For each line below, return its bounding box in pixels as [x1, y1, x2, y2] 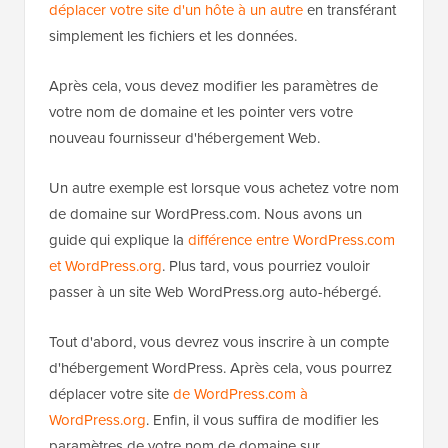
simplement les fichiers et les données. [49, 24, 297, 46]
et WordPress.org [49, 254, 162, 276]
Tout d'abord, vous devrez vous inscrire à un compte [49, 330, 389, 352]
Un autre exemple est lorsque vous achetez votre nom [49, 176, 399, 198]
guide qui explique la [49, 228, 188, 250]
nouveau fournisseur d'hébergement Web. [49, 126, 320, 148]
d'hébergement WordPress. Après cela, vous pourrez [49, 356, 392, 378]
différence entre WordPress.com [188, 228, 395, 250]
